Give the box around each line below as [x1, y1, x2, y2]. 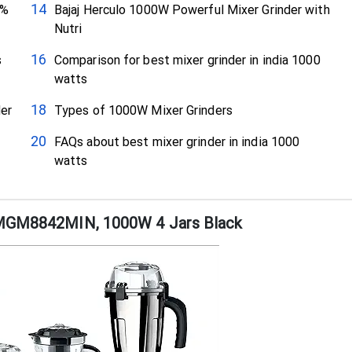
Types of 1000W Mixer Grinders [53, 103, 233, 119]
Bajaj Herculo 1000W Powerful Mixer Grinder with [53, 2, 330, 18]
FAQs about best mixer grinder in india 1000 [53, 134, 300, 150]
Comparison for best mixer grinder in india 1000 [53, 53, 321, 68]
